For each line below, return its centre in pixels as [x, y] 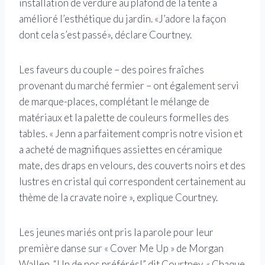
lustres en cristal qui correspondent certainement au [132, 182]
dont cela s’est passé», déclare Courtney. [105, 35]
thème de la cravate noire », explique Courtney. [118, 198]
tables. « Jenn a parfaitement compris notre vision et [131, 134]
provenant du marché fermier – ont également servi [129, 86]
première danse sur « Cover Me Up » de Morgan [121, 248]
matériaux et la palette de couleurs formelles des [124, 118]
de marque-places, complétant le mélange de [114, 102]
